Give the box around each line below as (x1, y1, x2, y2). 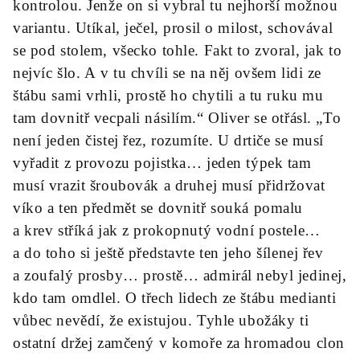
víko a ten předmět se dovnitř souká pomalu (13, 199, 303, 216)
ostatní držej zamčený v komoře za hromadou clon (13, 334, 345, 351)
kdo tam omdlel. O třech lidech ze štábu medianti (13, 289, 337, 306)
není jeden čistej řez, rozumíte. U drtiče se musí (13, 132, 324, 149)
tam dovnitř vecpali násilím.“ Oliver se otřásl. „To (13, 109, 342, 126)
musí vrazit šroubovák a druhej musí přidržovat (13, 177, 325, 194)
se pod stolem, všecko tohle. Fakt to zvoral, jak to (13, 42, 342, 59)
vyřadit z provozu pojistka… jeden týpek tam (13, 154, 312, 171)
